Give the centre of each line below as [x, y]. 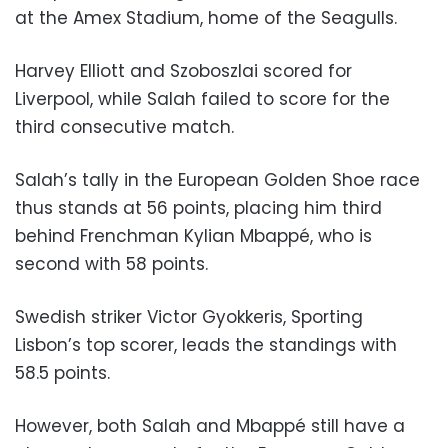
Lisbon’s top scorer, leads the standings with [206, 345]
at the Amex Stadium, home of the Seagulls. [206, 18]
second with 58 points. [111, 264]
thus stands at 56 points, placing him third [198, 208]
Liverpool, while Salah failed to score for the [202, 99]
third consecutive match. [124, 127]
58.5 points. [62, 373]
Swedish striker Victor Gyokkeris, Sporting [189, 317]
